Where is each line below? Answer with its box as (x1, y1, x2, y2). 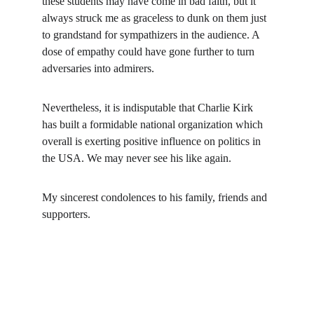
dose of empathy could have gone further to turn (42, 46, 257, 57)
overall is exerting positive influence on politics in (42, 135, 264, 147)
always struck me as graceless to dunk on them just (42, 12, 269, 24)
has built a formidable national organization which (42, 118, 266, 130)
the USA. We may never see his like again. (42, 152, 231, 164)
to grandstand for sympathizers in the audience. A (42, 29, 262, 41)
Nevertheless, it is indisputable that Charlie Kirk (42, 102, 256, 114)
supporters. (42, 208, 90, 220)
